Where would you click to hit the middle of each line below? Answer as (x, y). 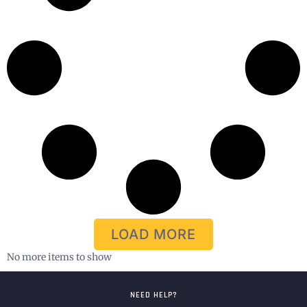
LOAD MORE (153, 234)
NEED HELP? (153, 295)
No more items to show (59, 257)
